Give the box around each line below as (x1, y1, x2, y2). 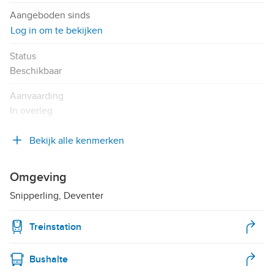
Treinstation (29, 220, 81, 233)
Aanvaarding (10, 89, 64, 102)
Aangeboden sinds (10, 9, 90, 21)
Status (10, 50, 36, 62)
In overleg (10, 104, 53, 117)
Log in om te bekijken (10, 24, 103, 37)
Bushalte (29, 253, 68, 265)
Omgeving (10, 169, 67, 185)
